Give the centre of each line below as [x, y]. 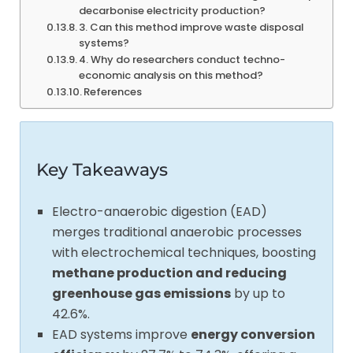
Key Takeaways [102, 169]
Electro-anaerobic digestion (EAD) [160, 211]
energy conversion [253, 334]
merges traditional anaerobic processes [177, 232]
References [113, 91]
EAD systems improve [121, 334]
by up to [258, 293]
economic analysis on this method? [171, 75]
